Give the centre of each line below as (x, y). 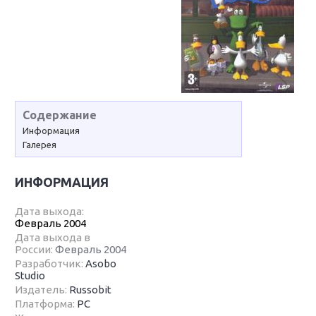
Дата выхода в (53, 237)
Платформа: (46, 304)
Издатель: (42, 290)
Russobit (91, 290)
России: (35, 249)
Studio (30, 275)
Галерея (40, 145)
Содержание (60, 115)
